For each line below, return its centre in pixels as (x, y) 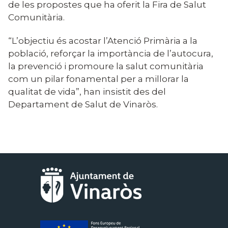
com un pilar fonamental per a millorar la (98, 79)
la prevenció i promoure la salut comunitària (106, 66)
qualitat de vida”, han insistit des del (87, 92)
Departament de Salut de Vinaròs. (83, 104)
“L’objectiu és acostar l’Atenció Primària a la (103, 41)
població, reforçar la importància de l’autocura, (111, 53)
